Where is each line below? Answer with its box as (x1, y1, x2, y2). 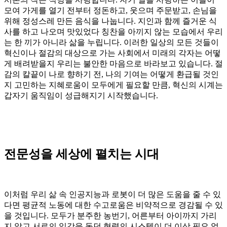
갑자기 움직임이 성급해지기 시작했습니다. (4, 91, 158, 100)
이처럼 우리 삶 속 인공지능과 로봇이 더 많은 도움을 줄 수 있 (4, 190, 221, 199)
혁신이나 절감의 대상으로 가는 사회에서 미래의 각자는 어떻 (4, 49, 221, 58)
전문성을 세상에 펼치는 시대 (4, 147, 159, 161)
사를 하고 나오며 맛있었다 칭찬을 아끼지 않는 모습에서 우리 (4, 27, 223, 36)
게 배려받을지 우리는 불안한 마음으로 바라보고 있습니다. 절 (4, 59, 223, 68)
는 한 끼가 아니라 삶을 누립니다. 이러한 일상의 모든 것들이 (4, 38, 219, 47)
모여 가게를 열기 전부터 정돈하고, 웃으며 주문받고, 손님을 (4, 6, 217, 15)
